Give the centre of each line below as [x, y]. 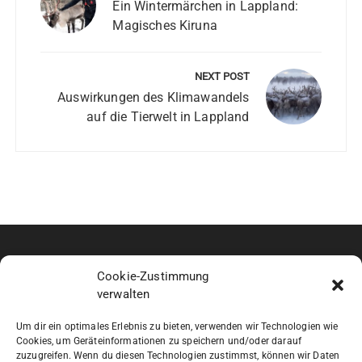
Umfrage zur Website [76, 314]
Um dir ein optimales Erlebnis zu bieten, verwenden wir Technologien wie [177, 326]
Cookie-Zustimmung [153, 276]
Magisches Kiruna [165, 26]
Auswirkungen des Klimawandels [154, 98]
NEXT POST [222, 77]
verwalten [124, 294]
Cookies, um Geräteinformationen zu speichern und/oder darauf [159, 341]
